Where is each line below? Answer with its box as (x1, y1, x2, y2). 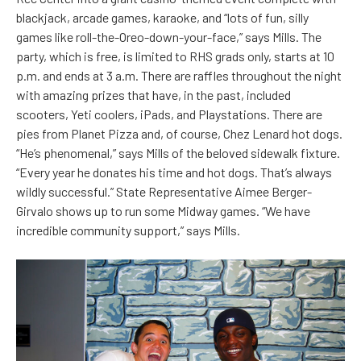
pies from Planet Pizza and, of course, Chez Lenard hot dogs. (16, 125, 342, 141)
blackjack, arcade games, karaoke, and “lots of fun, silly (16, 9, 309, 25)
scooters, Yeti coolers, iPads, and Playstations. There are (16, 106, 322, 122)
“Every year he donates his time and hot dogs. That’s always (16, 164, 332, 180)
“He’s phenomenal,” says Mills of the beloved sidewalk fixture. (16, 144, 340, 160)
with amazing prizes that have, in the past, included (16, 86, 291, 102)
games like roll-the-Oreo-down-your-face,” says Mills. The (16, 28, 322, 44)
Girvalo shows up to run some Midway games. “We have (16, 202, 310, 218)
